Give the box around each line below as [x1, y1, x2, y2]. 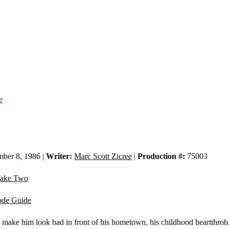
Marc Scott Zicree [74, 152, 132, 161]
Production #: [138, 152, 185, 161]
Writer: [46, 152, 72, 161]
